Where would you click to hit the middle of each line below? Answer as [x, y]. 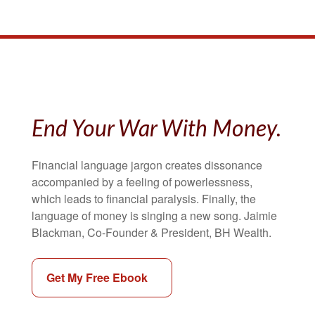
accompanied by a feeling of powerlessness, [142, 181]
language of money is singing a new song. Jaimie [154, 215]
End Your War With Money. [156, 129]
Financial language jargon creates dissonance [147, 165]
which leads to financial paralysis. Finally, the [144, 198]
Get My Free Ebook [97, 277]
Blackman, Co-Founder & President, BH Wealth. [152, 232]
